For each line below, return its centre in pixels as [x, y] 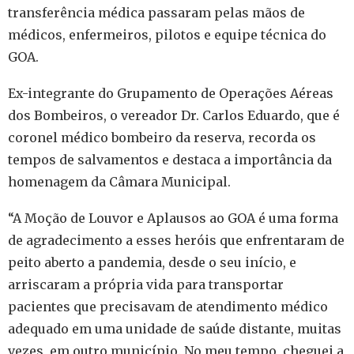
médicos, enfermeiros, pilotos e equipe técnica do [167, 34]
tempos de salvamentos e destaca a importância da [170, 159]
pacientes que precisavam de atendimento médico [168, 306]
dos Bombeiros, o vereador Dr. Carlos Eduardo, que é [174, 115]
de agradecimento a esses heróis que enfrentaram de [176, 240]
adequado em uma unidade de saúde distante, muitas [175, 328]
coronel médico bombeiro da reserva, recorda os [162, 137]
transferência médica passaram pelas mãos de [156, 12]
